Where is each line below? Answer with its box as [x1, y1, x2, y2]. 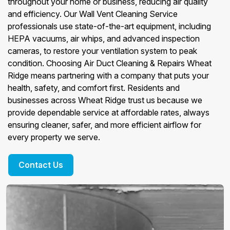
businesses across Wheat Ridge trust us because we [8, 95, 202, 105]
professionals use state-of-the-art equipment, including [8, 21, 211, 31]
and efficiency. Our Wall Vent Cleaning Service [8, 9, 178, 19]
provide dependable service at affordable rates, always [8, 107, 209, 118]
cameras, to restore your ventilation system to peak [8, 46, 197, 56]
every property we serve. [8, 132, 100, 142]
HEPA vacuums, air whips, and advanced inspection [8, 33, 200, 44]
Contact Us [18, 160, 63, 170]
